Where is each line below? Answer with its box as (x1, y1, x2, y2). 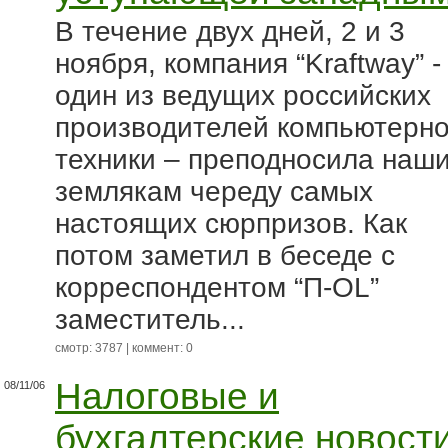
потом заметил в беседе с (55, 240, 395, 271)
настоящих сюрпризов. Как (55, 208, 407, 239)
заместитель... (55, 304, 245, 335)
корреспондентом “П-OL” (55, 272, 379, 303)
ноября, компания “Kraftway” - (55, 48, 441, 79)
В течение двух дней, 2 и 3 (55, 16, 405, 47)
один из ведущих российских (55, 80, 431, 111)
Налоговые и (55, 376, 279, 417)
